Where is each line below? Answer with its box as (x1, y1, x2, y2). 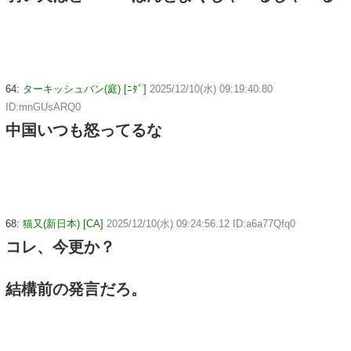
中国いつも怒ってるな (5, 121, 162, 139)
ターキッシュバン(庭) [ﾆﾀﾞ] (23, 83, 147, 95)
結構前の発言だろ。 (5, 280, 147, 298)
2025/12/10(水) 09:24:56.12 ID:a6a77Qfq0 (107, 217, 295, 230)
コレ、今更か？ (5, 237, 115, 255)
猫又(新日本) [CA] (23, 217, 103, 230)
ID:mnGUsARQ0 (5, 101, 81, 113)
